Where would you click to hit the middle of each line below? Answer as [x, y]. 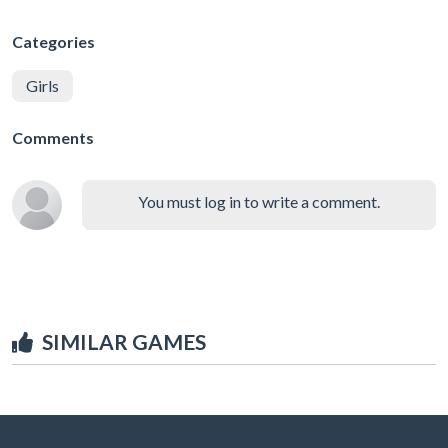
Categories [53, 41]
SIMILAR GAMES [124, 341]
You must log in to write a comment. [259, 201]
